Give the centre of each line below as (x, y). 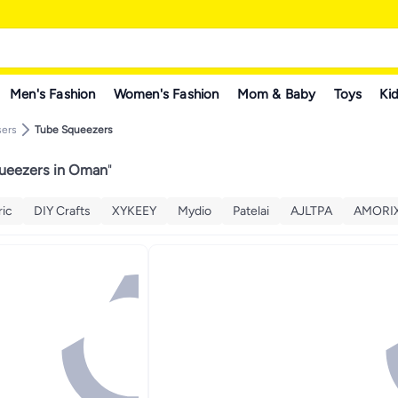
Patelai (251, 211)
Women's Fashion (166, 94)
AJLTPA (311, 211)
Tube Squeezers (74, 130)
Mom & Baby (276, 94)
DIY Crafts (62, 211)
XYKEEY (134, 211)
